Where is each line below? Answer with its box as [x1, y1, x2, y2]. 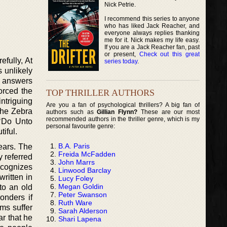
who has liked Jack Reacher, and [104, 22, 200, 29]
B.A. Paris [58, 141, 90, 150]
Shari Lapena [58, 214, 101, 223]
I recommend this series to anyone [104, 15, 200, 22]
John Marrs [58, 158, 95, 166]
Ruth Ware [58, 198, 92, 207]
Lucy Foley [58, 174, 93, 182]
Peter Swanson [58, 190, 107, 199]
